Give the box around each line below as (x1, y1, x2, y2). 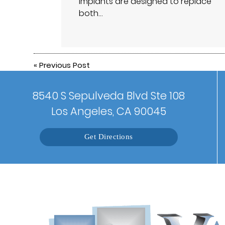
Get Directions (84, 133, 133, 142)
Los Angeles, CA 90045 (51, 104, 166, 119)
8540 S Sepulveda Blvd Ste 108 (32, 88, 185, 103)
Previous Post (39, 59, 90, 70)
